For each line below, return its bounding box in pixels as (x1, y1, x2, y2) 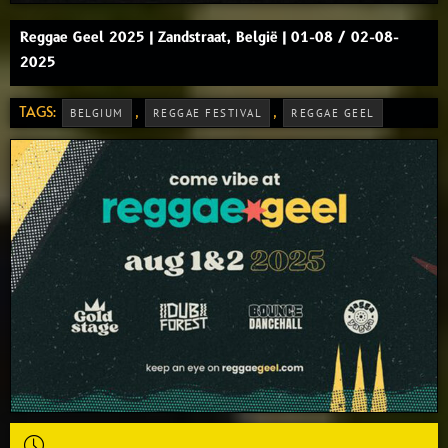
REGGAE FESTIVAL (152, 105, 262, 120)
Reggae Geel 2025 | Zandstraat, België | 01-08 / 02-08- (20, 27, 399, 47)
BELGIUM (70, 105, 124, 120)
